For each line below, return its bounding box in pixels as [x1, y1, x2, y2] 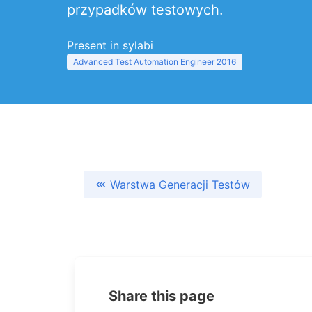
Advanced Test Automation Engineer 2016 [73, 56, 236, 67]
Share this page [109, 288, 214, 304]
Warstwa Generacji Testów [110, 178, 250, 192]
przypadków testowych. [67, 1, 224, 18]
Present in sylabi [67, 38, 153, 52]
